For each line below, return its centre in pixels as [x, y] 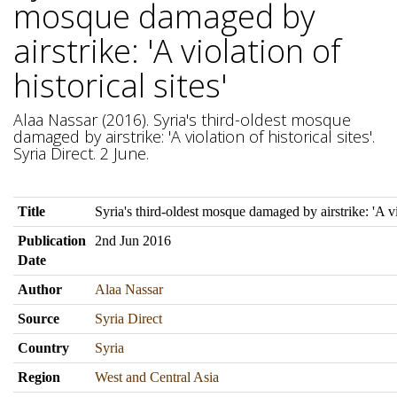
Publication [52, 241]
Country [43, 348]
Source [39, 319]
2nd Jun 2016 [133, 241]
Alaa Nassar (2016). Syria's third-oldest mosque [182, 120]
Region [39, 377]
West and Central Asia [157, 377]
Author [40, 289]
